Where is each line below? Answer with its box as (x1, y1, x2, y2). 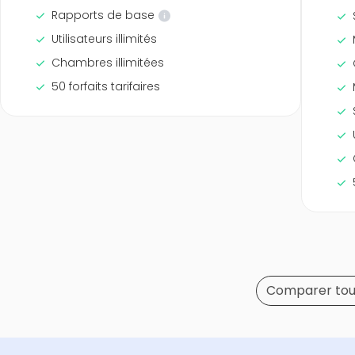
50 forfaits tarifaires (52, 78, 160, 94)
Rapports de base (52, 7, 155, 23)
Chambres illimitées (52, 55, 164, 71)
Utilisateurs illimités (52, 31, 157, 47)
